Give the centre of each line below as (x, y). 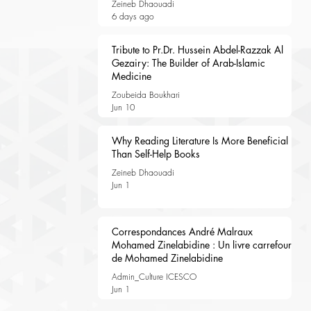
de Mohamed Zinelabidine (167, 258)
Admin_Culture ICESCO (154, 277)
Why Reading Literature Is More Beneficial (200, 141)
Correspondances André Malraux (182, 232)
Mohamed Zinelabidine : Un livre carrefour (201, 245)
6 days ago (133, 16)
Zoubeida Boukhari (145, 95)
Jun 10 (123, 107)
